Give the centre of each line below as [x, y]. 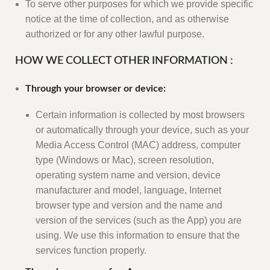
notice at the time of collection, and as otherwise [127, 19]
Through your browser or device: [96, 89]
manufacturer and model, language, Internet [128, 190]
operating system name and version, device [128, 175]
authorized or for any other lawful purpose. [115, 34]
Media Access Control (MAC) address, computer [138, 145]
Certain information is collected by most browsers [140, 115]
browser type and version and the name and [129, 206]
